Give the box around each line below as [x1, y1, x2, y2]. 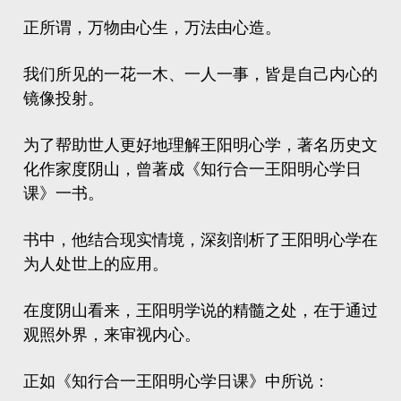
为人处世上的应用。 [23, 255, 168, 273]
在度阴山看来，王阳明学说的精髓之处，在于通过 [23, 302, 378, 320]
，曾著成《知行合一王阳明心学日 [120, 160, 362, 178]
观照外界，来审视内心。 [23, 326, 200, 344]
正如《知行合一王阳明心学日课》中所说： [23, 372, 329, 390]
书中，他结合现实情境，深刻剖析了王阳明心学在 [23, 231, 378, 249]
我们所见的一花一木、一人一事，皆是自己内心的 [23, 65, 378, 83]
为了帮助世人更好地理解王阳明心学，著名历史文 [23, 136, 378, 154]
